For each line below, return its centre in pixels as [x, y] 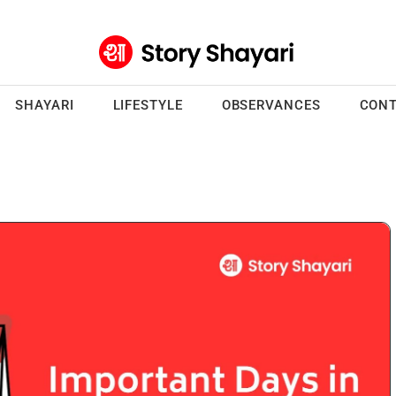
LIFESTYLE [148, 105]
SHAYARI [45, 105]
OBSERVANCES [271, 105]
